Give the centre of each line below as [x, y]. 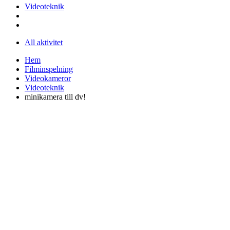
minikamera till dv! [55, 97]
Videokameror [48, 78]
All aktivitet [44, 42]
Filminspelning [49, 69]
